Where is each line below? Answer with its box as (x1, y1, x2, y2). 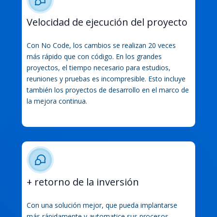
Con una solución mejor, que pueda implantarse (26, 200, 177, 210)
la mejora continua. (26, 96, 87, 106)
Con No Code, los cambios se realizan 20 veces (26, 40, 176, 50)
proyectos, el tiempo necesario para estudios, (26, 62, 170, 72)
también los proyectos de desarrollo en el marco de (26, 85, 189, 94)
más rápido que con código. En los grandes (26, 51, 162, 61)
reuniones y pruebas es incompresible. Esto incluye (26, 74, 186, 83)
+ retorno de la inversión (26, 175, 139, 188)
